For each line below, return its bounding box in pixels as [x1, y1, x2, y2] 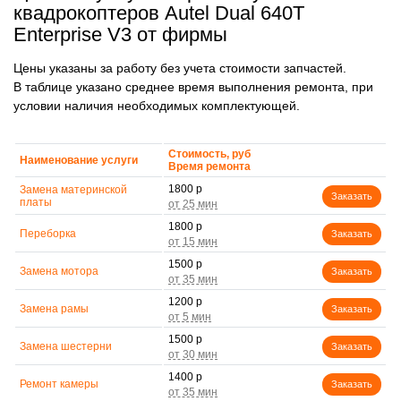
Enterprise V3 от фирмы [13, 23, 227, 47]
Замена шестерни [20, 340, 112, 354]
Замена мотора [20, 265, 98, 278]
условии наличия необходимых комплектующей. [13, 98, 300, 113]
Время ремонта [168, 160, 251, 174]
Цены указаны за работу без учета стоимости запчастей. [13, 60, 346, 75]
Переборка [20, 227, 76, 241]
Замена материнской [20, 183, 127, 197]
